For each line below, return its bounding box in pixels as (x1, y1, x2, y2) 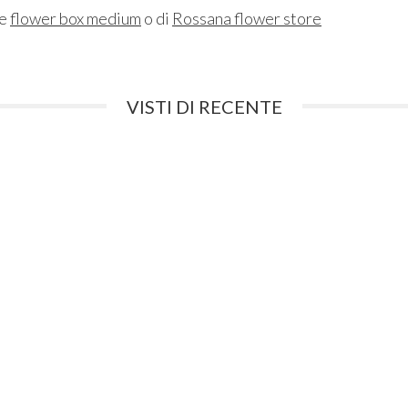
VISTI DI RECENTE (126, 95, 282, 117)
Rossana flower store (172, 7, 321, 28)
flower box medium (10, 7, 141, 28)
